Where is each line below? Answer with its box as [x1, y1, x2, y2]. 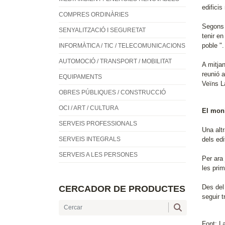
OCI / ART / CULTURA [59, 104, 119, 112]
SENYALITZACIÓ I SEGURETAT [59, 27, 146, 34]
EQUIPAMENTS [59, 73, 102, 81]
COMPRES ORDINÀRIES [59, 11, 129, 19]
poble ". [202, 42, 224, 50]
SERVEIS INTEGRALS [59, 136, 121, 143]
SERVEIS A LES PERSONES [59, 151, 138, 159]
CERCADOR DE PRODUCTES [59, 184, 185, 194]
